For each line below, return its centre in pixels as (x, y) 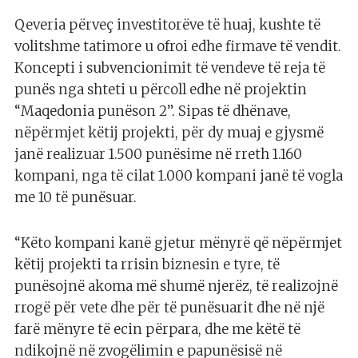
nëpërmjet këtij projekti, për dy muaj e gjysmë (169, 133)
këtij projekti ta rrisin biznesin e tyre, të (147, 265)
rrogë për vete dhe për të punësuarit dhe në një (169, 308)
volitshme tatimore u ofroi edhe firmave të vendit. (178, 47)
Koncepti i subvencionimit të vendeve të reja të (170, 68)
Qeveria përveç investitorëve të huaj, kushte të (167, 25)
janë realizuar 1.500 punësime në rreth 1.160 (158, 155)
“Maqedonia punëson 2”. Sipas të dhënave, (153, 111)
